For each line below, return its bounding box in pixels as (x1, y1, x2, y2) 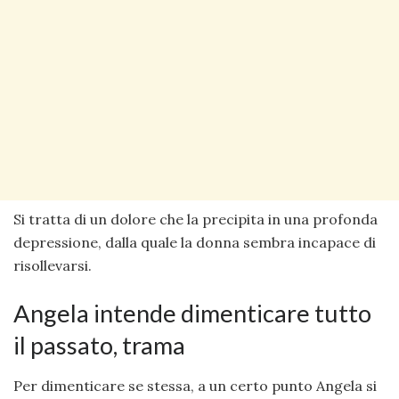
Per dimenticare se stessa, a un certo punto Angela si (13, 376, 377, 395)
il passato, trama (13, 330, 185, 361)
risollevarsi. (13, 256, 92, 275)
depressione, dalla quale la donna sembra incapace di (13, 233, 376, 252)
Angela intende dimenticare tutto (13, 298, 371, 329)
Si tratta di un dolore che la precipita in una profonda (13, 210, 378, 229)
